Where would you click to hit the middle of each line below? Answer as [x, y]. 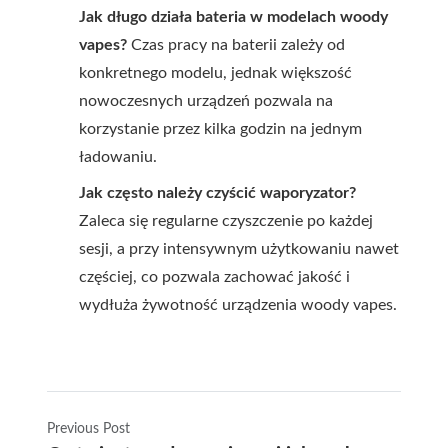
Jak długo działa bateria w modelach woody [233, 17]
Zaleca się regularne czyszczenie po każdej [226, 221]
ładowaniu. [118, 157]
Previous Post [88, 429]
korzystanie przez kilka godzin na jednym [220, 129]
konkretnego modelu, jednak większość [215, 73]
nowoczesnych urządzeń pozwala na [206, 101]
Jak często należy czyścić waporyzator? [217, 193]
